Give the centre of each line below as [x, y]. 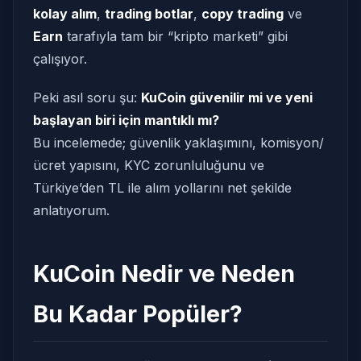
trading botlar [149, 14]
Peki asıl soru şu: [87, 98]
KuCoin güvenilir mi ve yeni [227, 98]
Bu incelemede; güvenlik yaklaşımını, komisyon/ [178, 143]
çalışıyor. [60, 59]
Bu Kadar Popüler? [138, 314]
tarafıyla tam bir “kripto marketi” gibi [175, 36]
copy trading [243, 14]
